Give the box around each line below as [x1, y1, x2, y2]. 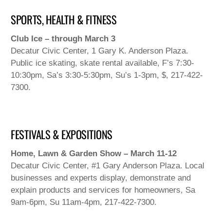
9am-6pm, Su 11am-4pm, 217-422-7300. [11, 198, 157, 207]
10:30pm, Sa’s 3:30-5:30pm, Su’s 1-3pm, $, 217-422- [11, 71, 203, 80]
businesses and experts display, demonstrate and [11, 173, 191, 183]
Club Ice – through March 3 [11, 34, 116, 44]
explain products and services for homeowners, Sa [11, 185, 196, 195]
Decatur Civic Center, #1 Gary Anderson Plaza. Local [11, 161, 205, 171]
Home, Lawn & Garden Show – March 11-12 [11, 149, 177, 159]
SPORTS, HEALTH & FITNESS [11, 11, 117, 28]
